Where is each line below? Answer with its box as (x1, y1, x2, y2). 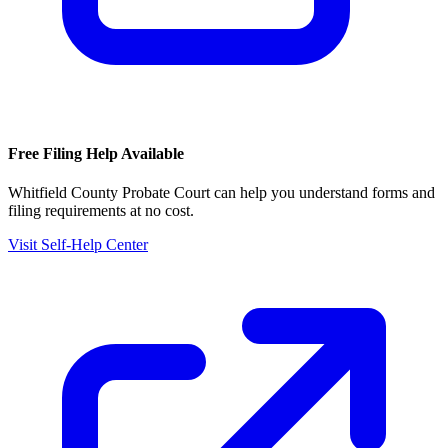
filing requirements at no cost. (8, 201, 194, 219)
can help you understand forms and (210, 183, 435, 201)
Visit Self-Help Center (8, 235, 148, 253)
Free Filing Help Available (8, 144, 184, 162)
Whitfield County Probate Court (8, 183, 210, 201)
